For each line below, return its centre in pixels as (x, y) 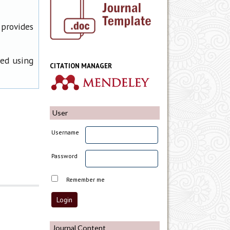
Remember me (86, 179)
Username (65, 132)
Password (65, 156)
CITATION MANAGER (81, 65)
